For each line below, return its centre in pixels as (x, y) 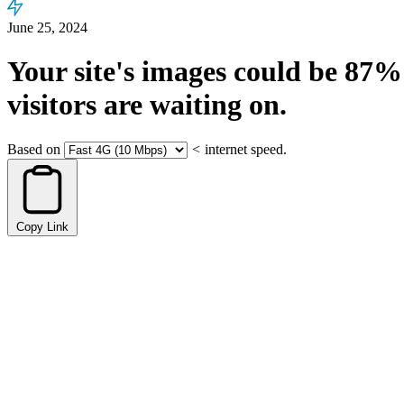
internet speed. (246, 149)
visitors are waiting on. (147, 105)
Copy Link (42, 226)
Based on (34, 149)
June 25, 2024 (47, 28)
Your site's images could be (176, 72)
